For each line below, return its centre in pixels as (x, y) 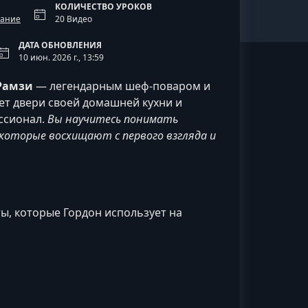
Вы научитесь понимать (113, 119)
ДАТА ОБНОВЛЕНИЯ (60, 45)
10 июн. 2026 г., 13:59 (61, 57)
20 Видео (74, 19)
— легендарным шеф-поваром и (122, 86)
